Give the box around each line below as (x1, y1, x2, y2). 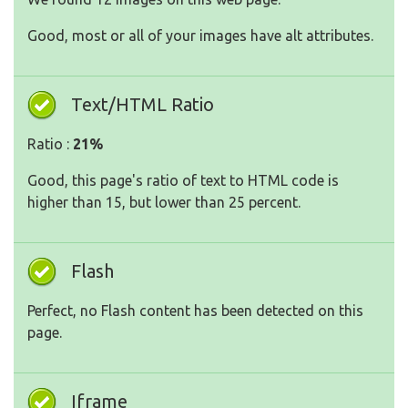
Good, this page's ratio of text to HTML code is (27, 172, 339, 189)
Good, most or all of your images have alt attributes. (27, 27, 373, 45)
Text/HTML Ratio (71, 94, 214, 116)
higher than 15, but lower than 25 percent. (27, 194, 301, 211)
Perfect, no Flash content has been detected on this (27, 302, 363, 320)
